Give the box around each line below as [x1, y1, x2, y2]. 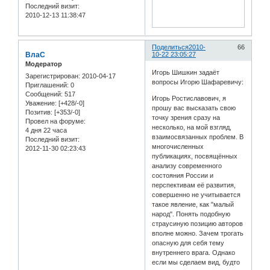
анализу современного [152, 162, 222, 169]
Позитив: [25, 108, 52, 116]
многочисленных [152, 142, 204, 150]
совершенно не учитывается [152, 190, 241, 198]
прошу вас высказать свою [152, 104, 236, 111]
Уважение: [25, 99, 57, 107]
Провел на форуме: [25, 117, 86, 125]
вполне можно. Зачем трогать [152, 229, 244, 237]
